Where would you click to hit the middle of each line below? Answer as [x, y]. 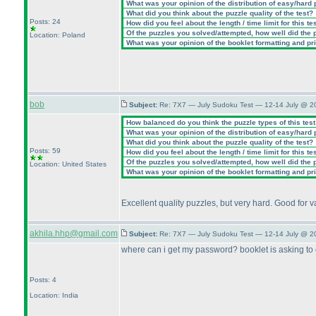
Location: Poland [57, 35]
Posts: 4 [43, 280]
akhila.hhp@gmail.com [74, 233]
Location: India [54, 295]
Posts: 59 [45, 151]
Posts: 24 [45, 22]
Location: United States [68, 164]
